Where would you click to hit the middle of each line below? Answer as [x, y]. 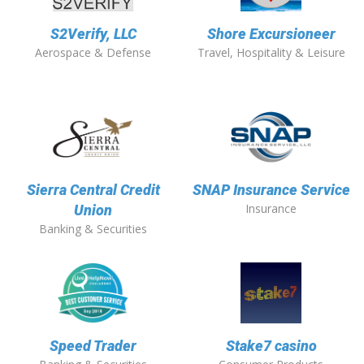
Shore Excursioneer [271, 34]
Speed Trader [93, 346]
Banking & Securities [93, 229]
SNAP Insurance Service [271, 190]
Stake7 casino [271, 346]
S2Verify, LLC [93, 34]
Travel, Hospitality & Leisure [271, 53]
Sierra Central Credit [93, 190]
